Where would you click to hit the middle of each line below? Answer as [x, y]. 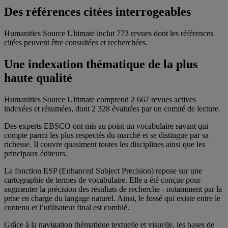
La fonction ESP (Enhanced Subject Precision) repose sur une [103, 171]
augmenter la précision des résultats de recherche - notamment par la [113, 189]
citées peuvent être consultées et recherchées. [76, 43]
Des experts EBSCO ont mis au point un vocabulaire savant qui [106, 126]
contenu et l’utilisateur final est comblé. [67, 207]
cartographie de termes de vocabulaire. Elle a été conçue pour [102, 180]
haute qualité [38, 78]
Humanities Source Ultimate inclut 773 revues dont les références [109, 34]
